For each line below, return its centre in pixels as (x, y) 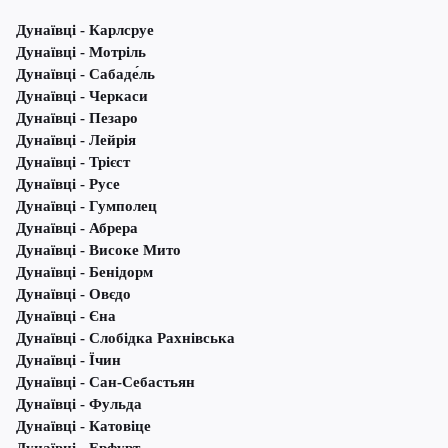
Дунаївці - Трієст (73, 162)
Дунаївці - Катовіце (83, 426)
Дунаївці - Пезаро (77, 118)
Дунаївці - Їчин (68, 360)
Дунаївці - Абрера (77, 228)
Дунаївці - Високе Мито (98, 250)
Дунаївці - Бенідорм (84, 272)
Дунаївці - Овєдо (73, 294)
